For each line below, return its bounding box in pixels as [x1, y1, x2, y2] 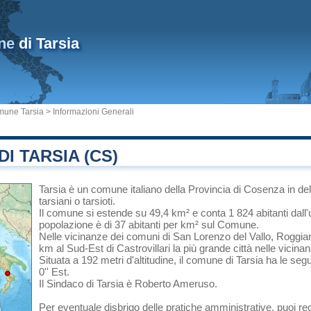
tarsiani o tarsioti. [39, 195, 115, 207]
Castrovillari [117, 242, 170, 254]
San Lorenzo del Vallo [173, 230, 271, 242]
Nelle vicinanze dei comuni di [39, 230, 173, 242]
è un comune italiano [66, 183, 165, 195]
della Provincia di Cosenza [165, 183, 285, 195]
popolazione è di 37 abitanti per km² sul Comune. [39, 219, 259, 230]
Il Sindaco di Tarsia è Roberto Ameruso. [39, 278, 217, 289]
